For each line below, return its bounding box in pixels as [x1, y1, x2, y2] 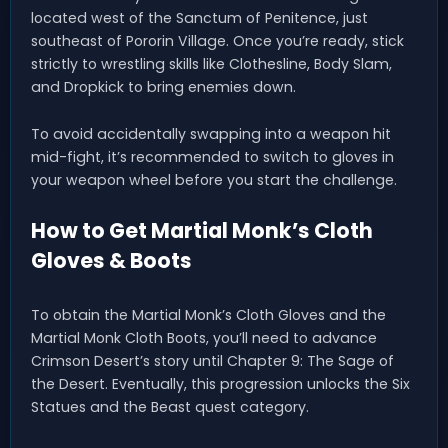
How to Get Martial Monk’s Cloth [31, 216, 373, 246]
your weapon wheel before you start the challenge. [31, 170, 397, 191]
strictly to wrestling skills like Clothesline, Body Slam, [31, 54, 392, 75]
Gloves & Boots [31, 246, 192, 276]
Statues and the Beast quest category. [31, 397, 309, 418]
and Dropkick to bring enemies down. [31, 77, 296, 98]
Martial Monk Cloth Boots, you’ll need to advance [31, 328, 377, 349]
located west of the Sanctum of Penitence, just [31, 8, 368, 29]
